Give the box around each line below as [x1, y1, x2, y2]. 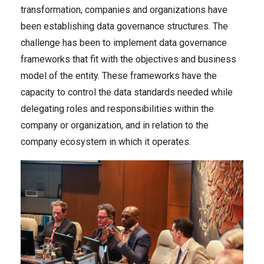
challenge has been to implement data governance [21, 37, 227, 48]
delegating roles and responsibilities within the [21, 103, 214, 114]
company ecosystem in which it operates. [21, 136, 191, 147]
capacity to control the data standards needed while [21, 86, 233, 98]
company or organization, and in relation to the [21, 119, 209, 131]
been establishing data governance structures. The [21, 20, 228, 32]
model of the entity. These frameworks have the [21, 70, 217, 81]
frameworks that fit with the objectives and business [21, 53, 236, 65]
